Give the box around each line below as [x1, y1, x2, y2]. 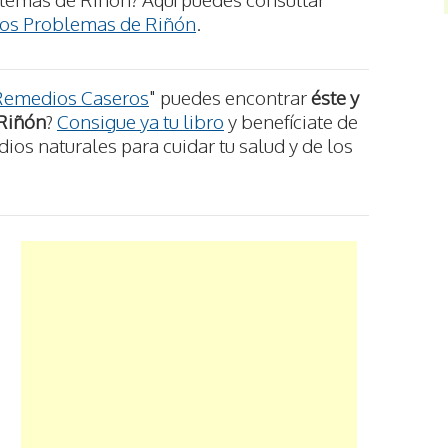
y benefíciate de [224, 109, 358, 134]
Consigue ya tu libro [57, 109, 224, 134]
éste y [311, 85, 359, 110]
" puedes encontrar [149, 85, 311, 110]
